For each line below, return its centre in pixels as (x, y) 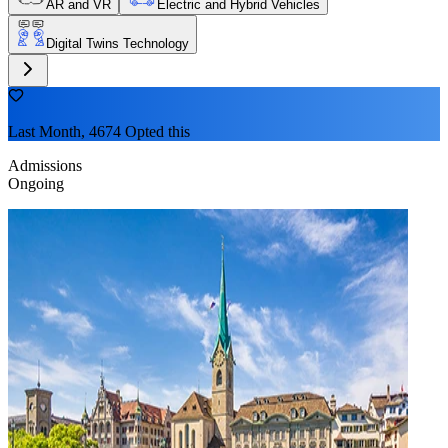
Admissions (45, 165)
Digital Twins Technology (117, 43)
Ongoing (36, 183)
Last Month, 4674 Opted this (99, 131)
